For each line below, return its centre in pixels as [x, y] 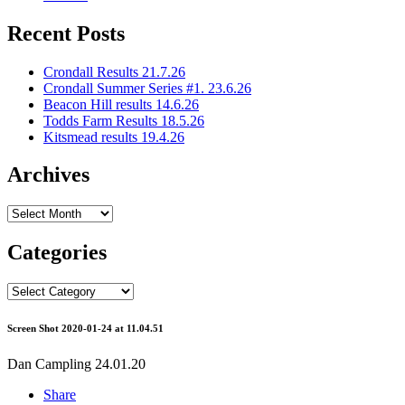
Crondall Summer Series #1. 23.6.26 [147, 88]
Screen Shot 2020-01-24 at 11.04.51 [85, 329]
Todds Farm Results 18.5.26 [124, 120]
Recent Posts [66, 33]
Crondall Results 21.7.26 [114, 71]
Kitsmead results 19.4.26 [114, 137]
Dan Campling [49, 364]
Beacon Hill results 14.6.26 [121, 104]
